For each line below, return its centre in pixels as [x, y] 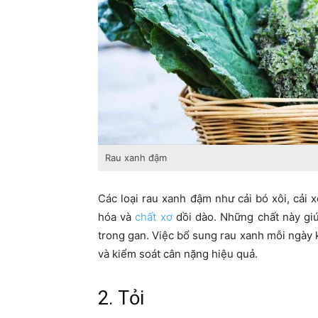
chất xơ [154, 217]
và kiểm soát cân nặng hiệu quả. [178, 254]
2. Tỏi [121, 298]
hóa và [117, 217]
